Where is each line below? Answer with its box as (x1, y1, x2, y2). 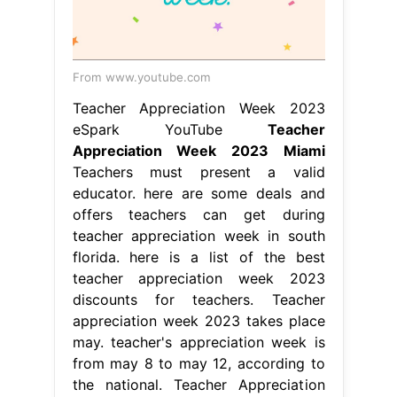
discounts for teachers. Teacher (72, 290, 325, 308)
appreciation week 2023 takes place (72, 311, 325, 330)
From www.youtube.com (72, 69, 211, 84)
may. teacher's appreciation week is (72, 332, 325, 351)
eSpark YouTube (72, 120, 268, 138)
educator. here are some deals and (72, 183, 325, 202)
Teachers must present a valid (72, 162, 325, 181)
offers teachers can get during (72, 205, 325, 223)
